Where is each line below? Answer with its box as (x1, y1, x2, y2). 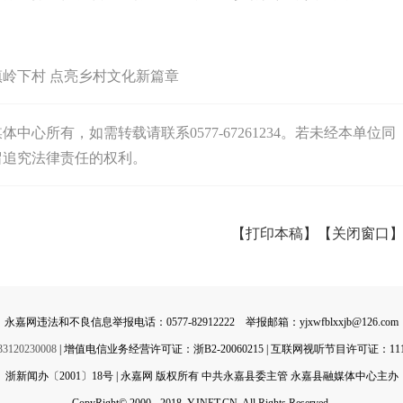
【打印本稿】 (231, 226, 318, 241)
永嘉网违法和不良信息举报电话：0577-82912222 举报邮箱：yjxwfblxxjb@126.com (4, 316, 399, 328)
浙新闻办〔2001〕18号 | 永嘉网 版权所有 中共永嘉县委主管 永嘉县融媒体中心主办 (4, 370, 399, 382)
